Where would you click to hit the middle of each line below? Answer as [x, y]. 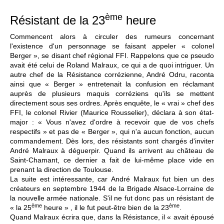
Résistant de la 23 [57, 20]
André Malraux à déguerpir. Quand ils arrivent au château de [112, 150]
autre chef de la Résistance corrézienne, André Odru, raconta [112, 74]
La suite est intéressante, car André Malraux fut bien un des [112, 179]
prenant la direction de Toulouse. [62, 169]
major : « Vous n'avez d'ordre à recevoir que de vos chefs [112, 122]
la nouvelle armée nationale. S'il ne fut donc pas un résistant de [112, 198]
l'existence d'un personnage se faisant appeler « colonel [112, 46]
